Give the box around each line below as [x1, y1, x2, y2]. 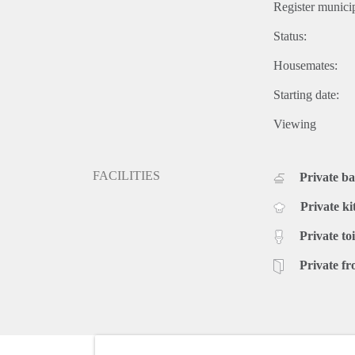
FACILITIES [93, 168, 160, 182]
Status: [273, 29, 307, 43]
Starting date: [273, 87, 339, 101]
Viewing [273, 116, 316, 131]
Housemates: [273, 58, 338, 72]
